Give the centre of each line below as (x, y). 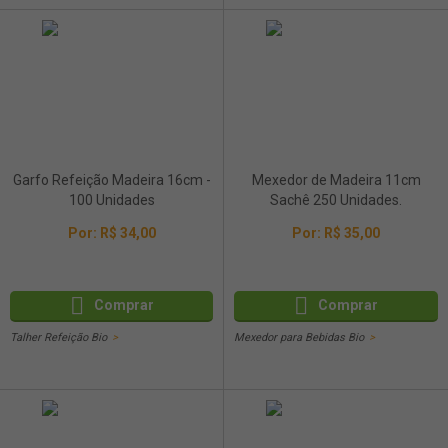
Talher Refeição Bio (58, 338)
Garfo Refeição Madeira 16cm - (111, 180)
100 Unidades (111, 200)
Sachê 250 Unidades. (336, 200)
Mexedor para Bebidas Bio (299, 338)
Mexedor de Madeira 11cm (336, 180)
